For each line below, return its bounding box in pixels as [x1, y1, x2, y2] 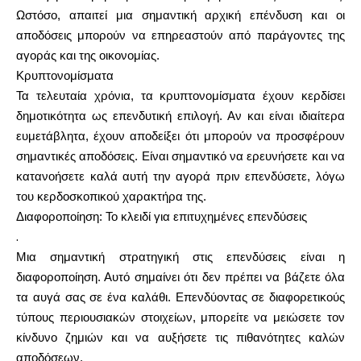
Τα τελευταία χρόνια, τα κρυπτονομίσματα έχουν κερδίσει [16, 89, 345, 102]
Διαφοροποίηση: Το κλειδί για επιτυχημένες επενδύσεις [16, 210, 307, 223]
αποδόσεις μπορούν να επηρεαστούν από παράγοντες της [16, 29, 345, 42]
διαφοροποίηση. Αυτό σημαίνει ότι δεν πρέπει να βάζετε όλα [16, 271, 345, 284]
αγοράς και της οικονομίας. [16, 49, 160, 62]
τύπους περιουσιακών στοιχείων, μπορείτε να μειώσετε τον [16, 311, 345, 324]
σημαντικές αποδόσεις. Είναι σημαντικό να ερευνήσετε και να [16, 150, 345, 163]
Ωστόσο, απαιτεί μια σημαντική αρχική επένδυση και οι [16, 9, 345, 22]
